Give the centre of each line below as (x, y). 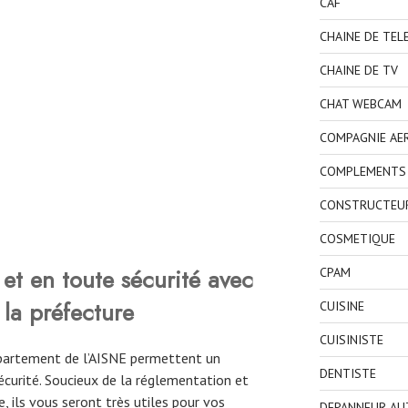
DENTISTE (347, 374)
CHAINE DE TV (358, 71)
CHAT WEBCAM (360, 104)
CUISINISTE (351, 340)
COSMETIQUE (357, 239)
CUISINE (342, 306)
